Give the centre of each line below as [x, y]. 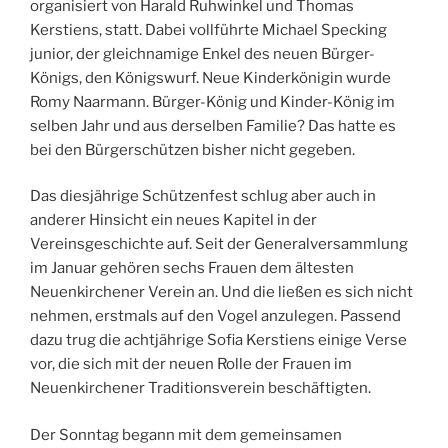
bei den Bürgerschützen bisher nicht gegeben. [192, 149]
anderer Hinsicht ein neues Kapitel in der [173, 220]
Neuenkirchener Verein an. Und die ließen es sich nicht [221, 292]
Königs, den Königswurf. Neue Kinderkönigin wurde [210, 77]
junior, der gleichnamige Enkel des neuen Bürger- [202, 53]
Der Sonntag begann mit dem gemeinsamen [186, 434]
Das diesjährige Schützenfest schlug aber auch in [203, 196]
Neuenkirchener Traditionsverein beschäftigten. [200, 388]
